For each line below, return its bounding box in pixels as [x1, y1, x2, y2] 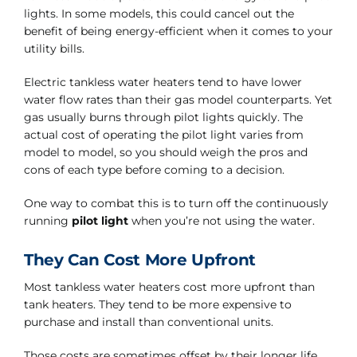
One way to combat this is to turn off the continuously [23, 196, 328, 210]
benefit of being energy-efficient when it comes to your [23, 24, 333, 38]
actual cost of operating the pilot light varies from [23, 127, 304, 142]
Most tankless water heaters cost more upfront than [23, 280, 315, 294]
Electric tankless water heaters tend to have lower [23, 75, 302, 89]
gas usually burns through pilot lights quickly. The [23, 110, 303, 124]
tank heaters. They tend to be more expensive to [23, 297, 292, 312]
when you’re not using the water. [127, 214, 315, 228]
